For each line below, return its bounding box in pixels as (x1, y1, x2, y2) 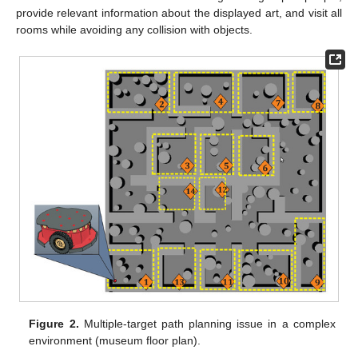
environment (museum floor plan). (29, 333, 201, 347)
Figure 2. (29, 316, 79, 330)
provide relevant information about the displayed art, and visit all (16, 6, 342, 19)
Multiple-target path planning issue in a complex (78, 316, 336, 330)
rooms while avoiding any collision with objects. (16, 22, 253, 36)
